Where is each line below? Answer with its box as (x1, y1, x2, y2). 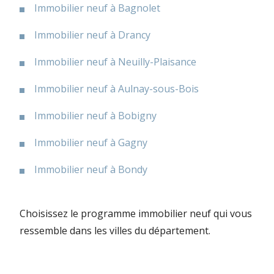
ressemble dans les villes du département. (20, 223, 210, 237)
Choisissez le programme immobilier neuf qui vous (20, 206, 252, 220)
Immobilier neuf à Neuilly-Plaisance (34, 54, 196, 68)
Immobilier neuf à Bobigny (34, 108, 157, 122)
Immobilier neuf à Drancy (34, 28, 150, 42)
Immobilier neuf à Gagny (34, 135, 147, 149)
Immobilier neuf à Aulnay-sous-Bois (34, 81, 199, 95)
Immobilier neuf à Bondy (34, 162, 147, 176)
